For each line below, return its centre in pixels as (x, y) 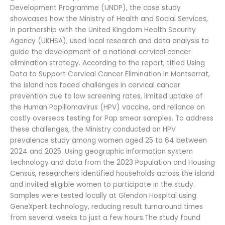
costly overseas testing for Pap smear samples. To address (112, 119)
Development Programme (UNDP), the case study (95, 8)
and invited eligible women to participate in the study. (102, 185)
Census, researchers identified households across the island (112, 174)
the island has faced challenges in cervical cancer (95, 85)
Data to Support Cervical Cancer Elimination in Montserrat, (110, 74)
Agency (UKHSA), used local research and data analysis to (109, 41)
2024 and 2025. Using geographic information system (101, 152)
